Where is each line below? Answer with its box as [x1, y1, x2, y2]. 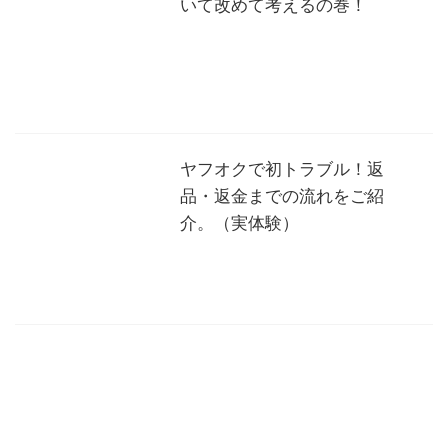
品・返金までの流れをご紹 [180, 182, 384, 207]
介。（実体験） [180, 209, 299, 234]
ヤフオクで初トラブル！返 [180, 155, 384, 180]
